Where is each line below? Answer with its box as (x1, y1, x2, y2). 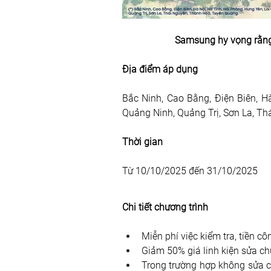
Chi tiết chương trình (122, 201, 208, 214)
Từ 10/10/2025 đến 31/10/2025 (122, 165, 258, 177)
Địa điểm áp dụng (122, 64, 198, 76)
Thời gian (122, 136, 163, 148)
